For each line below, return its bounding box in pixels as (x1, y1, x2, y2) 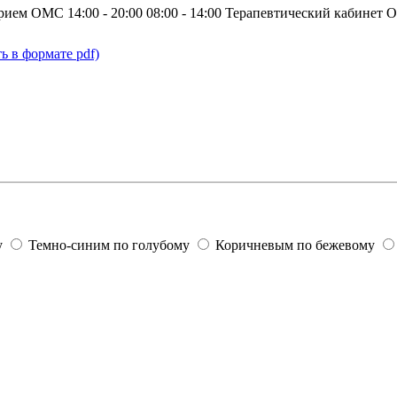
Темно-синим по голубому (25, 237, 193, 253)
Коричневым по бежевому (212, 237, 378, 253)
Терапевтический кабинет (225, 4, 383, 20)
